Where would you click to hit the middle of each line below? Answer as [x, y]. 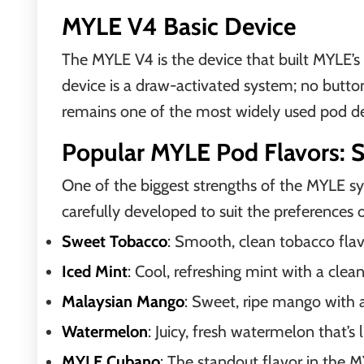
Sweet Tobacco [115, 241]
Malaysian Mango [123, 301]
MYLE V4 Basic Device [179, 26]
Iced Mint [95, 271]
